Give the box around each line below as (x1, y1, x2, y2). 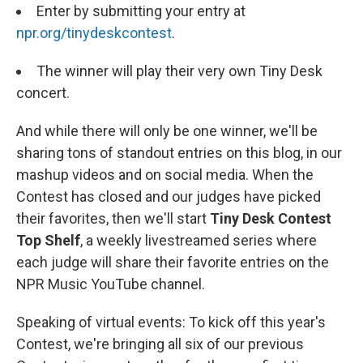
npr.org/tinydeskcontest (16, 23, 172, 41)
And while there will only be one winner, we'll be (16, 122, 318, 139)
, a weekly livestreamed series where (80, 231, 317, 249)
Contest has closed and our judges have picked (16, 187, 321, 205)
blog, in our (273, 143, 342, 161)
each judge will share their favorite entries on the (16, 253, 329, 271)
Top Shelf (16, 231, 80, 249)
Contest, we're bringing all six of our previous (16, 335, 304, 352)
